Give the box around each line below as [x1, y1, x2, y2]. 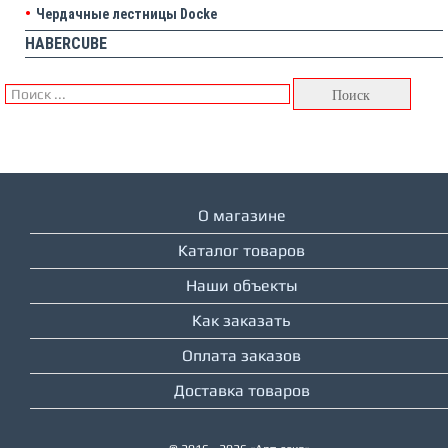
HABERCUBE [25, 34, 107, 54]
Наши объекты [185, 276, 298, 296]
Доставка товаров [173, 381, 310, 401]
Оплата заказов [182, 346, 301, 366]
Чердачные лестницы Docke [36, 6, 217, 23]
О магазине [197, 206, 286, 226]
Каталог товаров [178, 241, 305, 261]
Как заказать [192, 311, 291, 331]
